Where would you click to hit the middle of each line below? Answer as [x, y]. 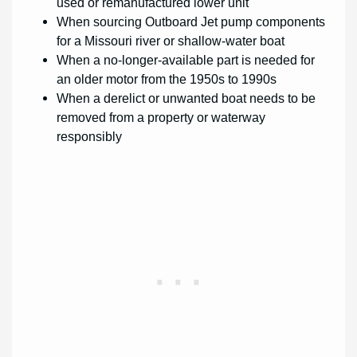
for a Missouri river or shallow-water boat [171, 40]
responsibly [90, 136]
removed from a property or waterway [161, 117]
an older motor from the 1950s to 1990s [167, 78]
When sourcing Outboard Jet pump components [191, 21]
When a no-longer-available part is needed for [186, 59]
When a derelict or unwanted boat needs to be [186, 98]
